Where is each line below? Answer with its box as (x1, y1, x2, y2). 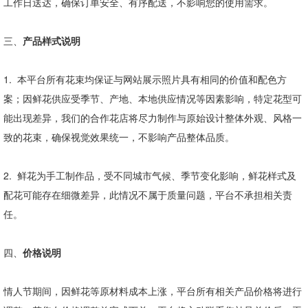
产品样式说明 (23, 34, 80, 48)
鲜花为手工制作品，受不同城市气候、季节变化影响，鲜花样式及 (17, 168, 296, 183)
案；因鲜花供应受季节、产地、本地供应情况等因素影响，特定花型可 (3, 91, 302, 106)
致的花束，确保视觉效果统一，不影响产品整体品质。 (3, 130, 234, 144)
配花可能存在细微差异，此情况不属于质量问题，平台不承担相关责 (3, 188, 292, 202)
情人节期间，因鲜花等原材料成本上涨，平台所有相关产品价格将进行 (3, 284, 302, 298)
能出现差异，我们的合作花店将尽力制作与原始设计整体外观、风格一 (3, 111, 302, 125)
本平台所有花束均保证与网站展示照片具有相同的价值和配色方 (17, 72, 287, 87)
